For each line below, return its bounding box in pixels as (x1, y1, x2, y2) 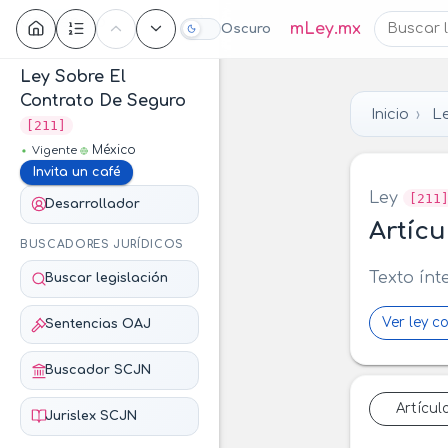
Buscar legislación (44, 271, 168, 286)
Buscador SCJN (44, 363, 151, 378)
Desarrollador (44, 196, 140, 211)
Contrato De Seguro (20, 92, 186, 110)
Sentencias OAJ (44, 317, 151, 332)
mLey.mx (289, 19, 361, 38)
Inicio (371, 105, 409, 122)
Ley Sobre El (20, 68, 126, 86)
